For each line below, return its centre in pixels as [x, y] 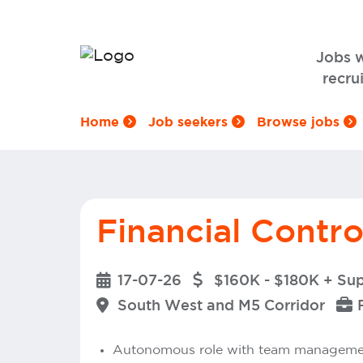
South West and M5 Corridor [221, 306]
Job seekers [190, 122]
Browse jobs [300, 122]
